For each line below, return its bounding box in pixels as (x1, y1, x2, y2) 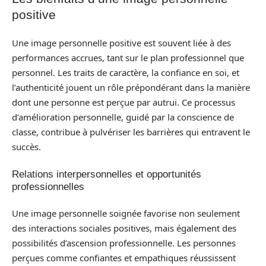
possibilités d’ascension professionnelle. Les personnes (12, 237, 236, 249)
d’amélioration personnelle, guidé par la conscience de (12, 111, 234, 123)
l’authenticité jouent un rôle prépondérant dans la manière (12, 81, 250, 93)
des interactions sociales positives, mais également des (12, 222, 236, 234)
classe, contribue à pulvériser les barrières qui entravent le (12, 126, 250, 138)
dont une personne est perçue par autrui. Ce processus (12, 96, 235, 108)
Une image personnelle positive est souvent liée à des (12, 37, 231, 49)
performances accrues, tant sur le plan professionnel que (12, 52, 244, 64)
